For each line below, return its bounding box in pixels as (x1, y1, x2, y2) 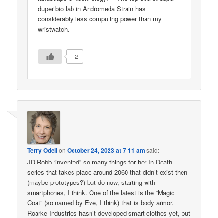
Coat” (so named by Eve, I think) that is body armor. (27, 198, 174, 207)
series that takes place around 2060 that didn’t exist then (27, 167, 188, 177)
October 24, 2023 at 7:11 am (67, 145, 145, 155)
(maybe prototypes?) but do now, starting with (27, 177, 156, 187)
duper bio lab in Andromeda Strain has (38, 4, 146, 14)
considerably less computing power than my (38, 14, 162, 24)
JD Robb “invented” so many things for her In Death (27, 157, 173, 166)
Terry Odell (27, 145, 58, 155)
